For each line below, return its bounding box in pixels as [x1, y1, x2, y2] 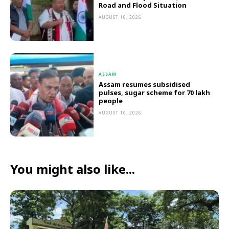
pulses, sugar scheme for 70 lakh [99, 88, 211, 98]
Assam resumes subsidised [99, 80, 191, 89]
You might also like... [10, 160, 135, 177]
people [99, 96, 123, 106]
